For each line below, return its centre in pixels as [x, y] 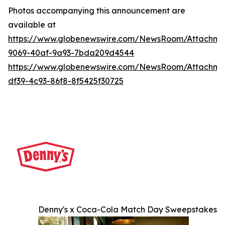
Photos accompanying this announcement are [97, 11]
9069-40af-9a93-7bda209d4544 [71, 53]
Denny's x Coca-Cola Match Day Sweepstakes [128, 209]
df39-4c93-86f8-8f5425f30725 [66, 81]
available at [32, 25]
